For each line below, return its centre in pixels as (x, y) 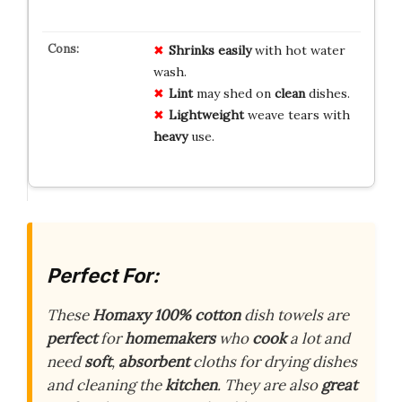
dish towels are (295, 315)
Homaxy (122, 315)
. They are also (269, 385)
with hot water (298, 51)
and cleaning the (106, 385)
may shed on (233, 94)
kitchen (191, 385)
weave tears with (297, 115)
